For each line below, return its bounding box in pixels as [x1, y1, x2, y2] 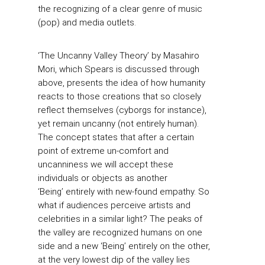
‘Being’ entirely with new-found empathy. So [38, 186, 209, 197]
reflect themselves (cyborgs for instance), [38, 104, 206, 115]
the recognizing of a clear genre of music [38, 4, 202, 15]
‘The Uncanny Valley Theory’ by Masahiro [38, 50, 199, 61]
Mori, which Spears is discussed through [38, 63, 199, 75]
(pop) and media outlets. [38, 17, 136, 28]
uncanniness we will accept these [38, 159, 173, 170]
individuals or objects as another [38, 172, 167, 183]
